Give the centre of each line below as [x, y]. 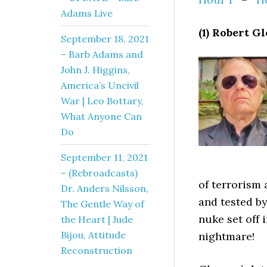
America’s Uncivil [100, 85]
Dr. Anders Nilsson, [105, 188]
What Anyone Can [101, 116]
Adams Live [87, 13]
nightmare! [226, 236]
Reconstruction [97, 250]
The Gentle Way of [103, 204]
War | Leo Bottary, [102, 101]
